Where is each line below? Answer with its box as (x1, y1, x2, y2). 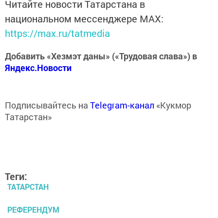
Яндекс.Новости (5, 62, 72, 74)
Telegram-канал (90, 99, 154, 111)
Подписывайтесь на (5, 99, 90, 111)
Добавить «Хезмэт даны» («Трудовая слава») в (5, 50, 197, 62)
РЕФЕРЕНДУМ (7, 204, 59, 215)
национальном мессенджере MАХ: (5, 12, 163, 25)
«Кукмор (154, 99, 191, 111)
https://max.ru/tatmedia (5, 27, 110, 40)
